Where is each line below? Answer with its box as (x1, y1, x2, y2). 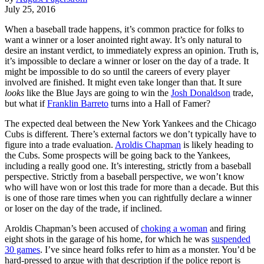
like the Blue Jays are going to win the (24, 87, 171, 98)
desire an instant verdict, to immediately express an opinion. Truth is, (5, 45, 259, 55)
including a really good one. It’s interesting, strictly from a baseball (5, 160, 251, 171)
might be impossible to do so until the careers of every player (5, 66, 230, 77)
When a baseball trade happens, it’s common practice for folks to (5, 24, 244, 34)
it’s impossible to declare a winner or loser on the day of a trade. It (5, 55, 249, 66)
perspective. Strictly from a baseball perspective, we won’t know (5, 171, 245, 181)
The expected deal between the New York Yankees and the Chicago (5, 118, 256, 128)
